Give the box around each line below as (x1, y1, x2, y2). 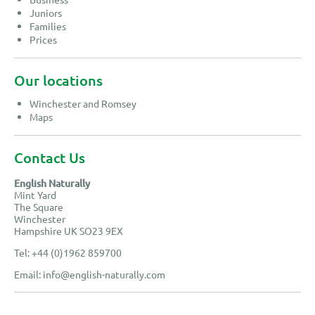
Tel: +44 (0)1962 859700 (14, 246, 122, 259)
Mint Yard (14, 188, 56, 202)
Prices (30, 33, 58, 46)
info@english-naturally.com (43, 268, 165, 281)
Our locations (14, 71, 103, 90)
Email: (14, 268, 43, 281)
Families (30, 20, 67, 33)
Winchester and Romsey (30, 97, 137, 110)
